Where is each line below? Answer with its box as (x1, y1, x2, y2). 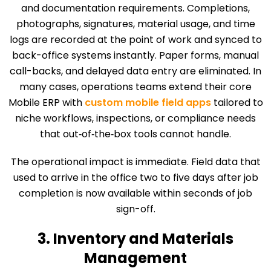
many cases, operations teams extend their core (19, 80, 252, 94)
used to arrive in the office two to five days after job (13, 171, 258, 185)
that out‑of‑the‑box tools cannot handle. (40, 127, 231, 142)
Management (84, 248, 187, 269)
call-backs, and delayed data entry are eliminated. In (10, 64, 261, 79)
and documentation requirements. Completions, (21, 1, 250, 16)
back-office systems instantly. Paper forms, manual (12, 48, 259, 63)
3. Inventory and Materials (38, 229, 233, 249)
